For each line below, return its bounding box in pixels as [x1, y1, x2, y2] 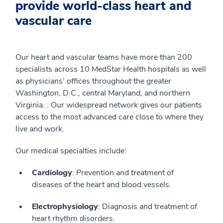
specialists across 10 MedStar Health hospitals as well [15, 64, 206, 75]
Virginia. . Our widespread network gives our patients [15, 100, 202, 111]
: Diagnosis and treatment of [98, 201, 197, 212]
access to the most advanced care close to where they [15, 111, 204, 122]
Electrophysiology [32, 201, 98, 212]
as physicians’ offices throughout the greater [15, 76, 171, 87]
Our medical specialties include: [15, 145, 126, 156]
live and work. [15, 123, 64, 134]
